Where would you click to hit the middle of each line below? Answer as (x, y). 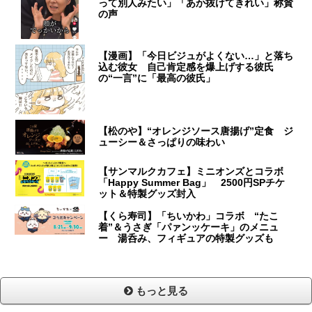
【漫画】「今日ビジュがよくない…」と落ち (196, 55)
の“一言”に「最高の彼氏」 (157, 78)
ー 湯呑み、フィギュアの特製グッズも (186, 238)
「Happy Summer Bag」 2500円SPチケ (192, 182)
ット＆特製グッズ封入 (147, 193)
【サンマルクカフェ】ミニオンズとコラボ (191, 171)
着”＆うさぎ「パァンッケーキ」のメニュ (189, 227)
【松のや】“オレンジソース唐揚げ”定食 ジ (196, 131)
